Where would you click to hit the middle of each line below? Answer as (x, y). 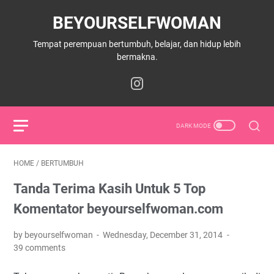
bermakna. (137, 57)
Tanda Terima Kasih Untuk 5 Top (109, 189)
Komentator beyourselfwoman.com (118, 209)
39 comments (39, 248)
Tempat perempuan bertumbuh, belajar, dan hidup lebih (137, 44)
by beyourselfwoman (54, 235)
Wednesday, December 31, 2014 (164, 235)
